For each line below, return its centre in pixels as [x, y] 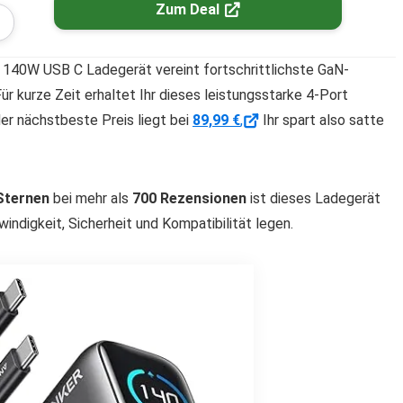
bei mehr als [91, 198]
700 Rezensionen [189, 198]
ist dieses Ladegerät [313, 198]
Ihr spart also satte [321, 120]
